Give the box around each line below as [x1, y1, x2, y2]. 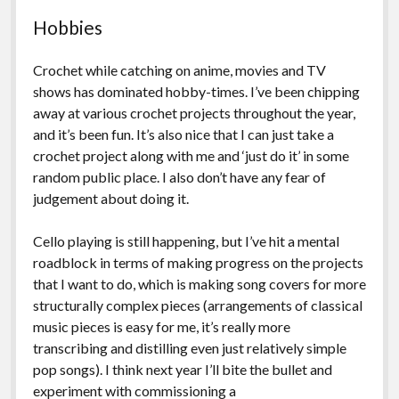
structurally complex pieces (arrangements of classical [32, 296, 362, 313]
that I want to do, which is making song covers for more [32, 274, 366, 292]
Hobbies [32, 15, 102, 38]
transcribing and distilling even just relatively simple [32, 338, 346, 356]
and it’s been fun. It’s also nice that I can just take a [32, 125, 334, 142]
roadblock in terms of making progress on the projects [32, 253, 363, 271]
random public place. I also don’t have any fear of [32, 167, 326, 185]
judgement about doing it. [32, 189, 189, 207]
